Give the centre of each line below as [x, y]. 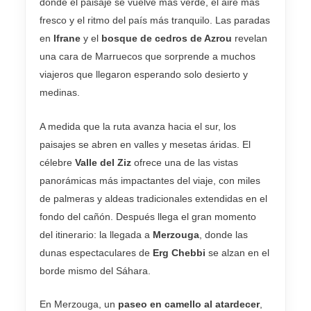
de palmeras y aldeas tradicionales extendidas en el [153, 198]
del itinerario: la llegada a [96, 234]
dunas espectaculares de [96, 252]
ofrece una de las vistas [185, 162]
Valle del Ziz [103, 162]
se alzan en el [237, 252]
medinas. [60, 93]
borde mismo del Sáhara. [95, 270]
